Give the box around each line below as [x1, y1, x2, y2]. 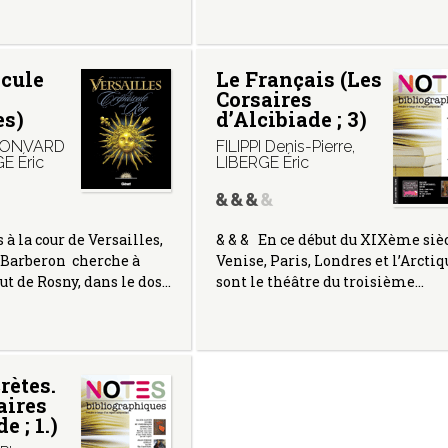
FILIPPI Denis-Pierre [215, 136, 352, 156]
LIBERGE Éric [215, 152, 309, 172]
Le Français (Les [215, 65, 382, 92]
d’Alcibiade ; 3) [215, 105, 367, 132]
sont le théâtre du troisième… [215, 271, 424, 291]
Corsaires [215, 85, 312, 112]
